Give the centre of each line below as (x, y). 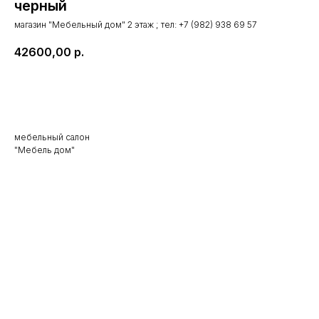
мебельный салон (52, 137)
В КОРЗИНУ (159, 92)
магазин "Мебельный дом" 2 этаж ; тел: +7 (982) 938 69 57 (136, 25)
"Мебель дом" (45, 150)
